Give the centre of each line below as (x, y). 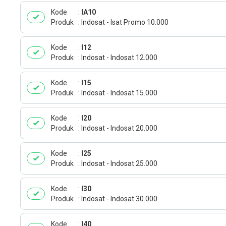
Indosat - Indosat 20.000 (119, 128)
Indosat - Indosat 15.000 (119, 93)
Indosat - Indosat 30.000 (119, 199)
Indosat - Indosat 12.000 (119, 58)
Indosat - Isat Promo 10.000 (125, 22)
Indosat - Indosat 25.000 (119, 163)
